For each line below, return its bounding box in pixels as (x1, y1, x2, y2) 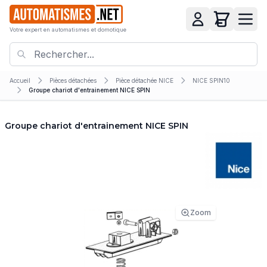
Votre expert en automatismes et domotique (10, 26, 126, 33)
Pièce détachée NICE (116, 76, 173, 84)
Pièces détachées (49, 76, 97, 84)
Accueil (10, 76, 30, 84)
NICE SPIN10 (193, 76, 230, 84)
